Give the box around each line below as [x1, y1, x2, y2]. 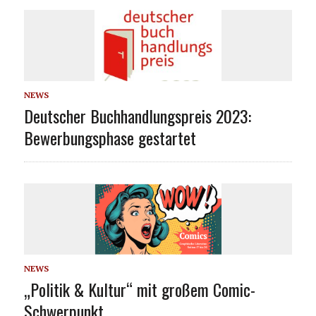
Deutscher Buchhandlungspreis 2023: [23, 102, 251, 128]
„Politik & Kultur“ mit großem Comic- [23, 276, 255, 302]
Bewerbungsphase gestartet [23, 124, 196, 150]
